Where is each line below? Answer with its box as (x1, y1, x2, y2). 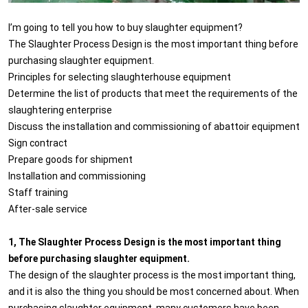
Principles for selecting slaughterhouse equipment (8, 69, 231, 83)
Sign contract (8, 135, 67, 149)
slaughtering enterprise (8, 102, 112, 116)
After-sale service (8, 201, 87, 215)
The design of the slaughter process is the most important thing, (8, 267, 296, 281)
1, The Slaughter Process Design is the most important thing (8, 234, 281, 248)
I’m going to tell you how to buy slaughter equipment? (8, 20, 243, 34)
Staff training (8, 185, 68, 199)
